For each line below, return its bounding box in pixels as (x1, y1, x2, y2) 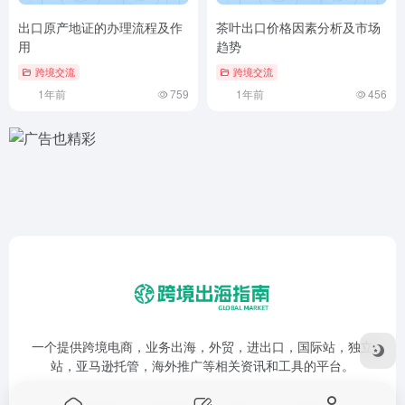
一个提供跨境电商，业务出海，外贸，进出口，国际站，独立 (32, 337, 373, 356)
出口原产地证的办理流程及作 (18, 18, 183, 37)
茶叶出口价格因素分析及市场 (216, 18, 381, 37)
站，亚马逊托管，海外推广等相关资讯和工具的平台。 (51, 356, 354, 375)
